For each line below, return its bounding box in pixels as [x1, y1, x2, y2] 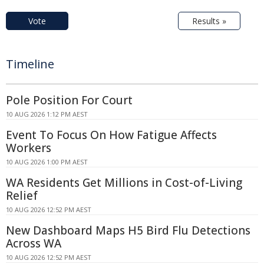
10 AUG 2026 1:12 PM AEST [6, 109, 88, 118]
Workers [6, 140, 51, 156]
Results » [192, 15, 226, 27]
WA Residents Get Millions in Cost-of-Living [6, 174, 242, 190]
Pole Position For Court [6, 92, 133, 108]
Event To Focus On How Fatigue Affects [6, 127, 217, 143]
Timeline [6, 55, 54, 72]
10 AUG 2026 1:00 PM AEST [6, 157, 88, 166]
